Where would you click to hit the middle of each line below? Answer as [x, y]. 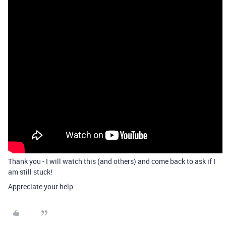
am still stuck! [30, 172]
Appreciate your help [41, 186]
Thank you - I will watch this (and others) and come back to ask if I [112, 161]
